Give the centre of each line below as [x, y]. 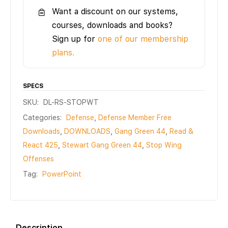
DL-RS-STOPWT [71, 103]
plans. [63, 53]
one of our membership [143, 39]
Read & [181, 132]
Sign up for [75, 39]
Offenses [38, 159]
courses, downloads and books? [112, 25]
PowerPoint [62, 174]
